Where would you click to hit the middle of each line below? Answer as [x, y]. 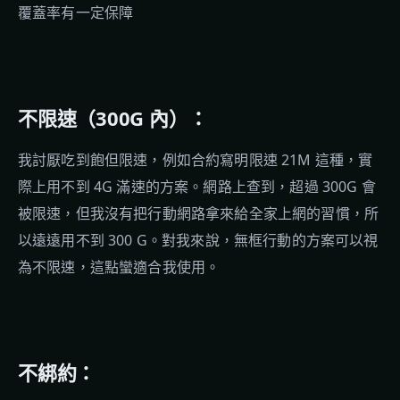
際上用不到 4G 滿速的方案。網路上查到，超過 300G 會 [197, 187]
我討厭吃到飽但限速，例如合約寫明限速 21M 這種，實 [196, 160]
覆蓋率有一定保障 [76, 12]
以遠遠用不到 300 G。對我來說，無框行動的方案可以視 [198, 240]
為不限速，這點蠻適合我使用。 [119, 267]
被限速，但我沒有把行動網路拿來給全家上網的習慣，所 [199, 213]
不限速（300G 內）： [113, 118]
